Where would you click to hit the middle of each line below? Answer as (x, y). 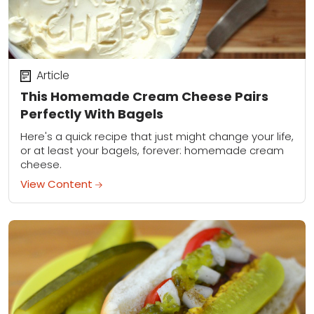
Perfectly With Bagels (92, 114)
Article (53, 76)
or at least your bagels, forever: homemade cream (152, 151)
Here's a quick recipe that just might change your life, (157, 137)
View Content (58, 184)
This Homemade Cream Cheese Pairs (144, 96)
